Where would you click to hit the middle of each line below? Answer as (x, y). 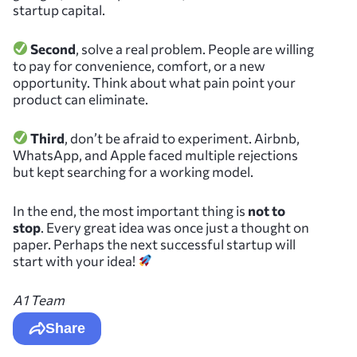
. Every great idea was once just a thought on (175, 227)
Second (53, 49)
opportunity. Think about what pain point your (154, 82)
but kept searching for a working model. (133, 171)
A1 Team (39, 300)
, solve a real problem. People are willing (195, 49)
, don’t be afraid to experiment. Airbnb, (182, 138)
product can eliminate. (80, 99)
